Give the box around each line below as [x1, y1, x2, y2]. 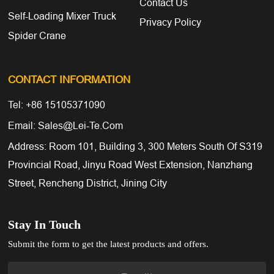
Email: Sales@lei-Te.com [8, 119, 124, 131]
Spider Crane [8, 29, 67, 41]
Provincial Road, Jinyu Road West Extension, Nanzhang [8, 159, 253, 171]
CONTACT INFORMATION [8, 74, 131, 86]
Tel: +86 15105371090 [8, 98, 106, 110]
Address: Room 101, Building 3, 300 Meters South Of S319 [8, 141, 263, 152]
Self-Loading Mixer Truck [8, 10, 117, 21]
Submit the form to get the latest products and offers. [8, 236, 209, 250]
